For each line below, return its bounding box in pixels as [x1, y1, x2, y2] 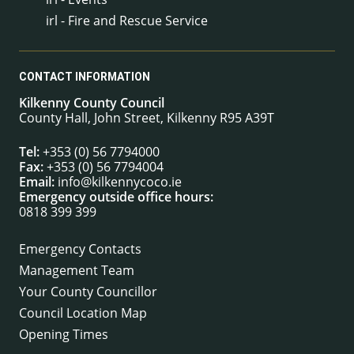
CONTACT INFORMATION [19, 70, 150, 84]
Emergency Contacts [19, 239, 141, 258]
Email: [19, 172, 55, 190]
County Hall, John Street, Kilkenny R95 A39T [19, 108, 274, 126]
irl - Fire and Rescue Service [46, 12, 208, 30]
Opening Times [19, 325, 108, 343]
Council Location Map [19, 303, 147, 322]
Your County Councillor [19, 282, 157, 300]
